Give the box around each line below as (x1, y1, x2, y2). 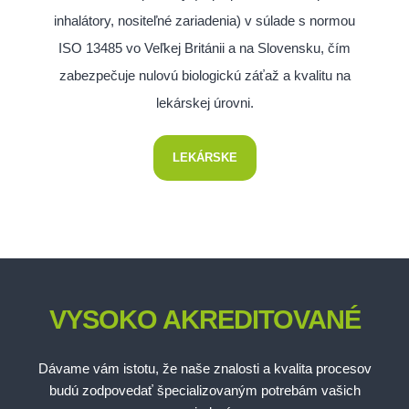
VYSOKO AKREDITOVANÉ (48, 305, 361, 335)
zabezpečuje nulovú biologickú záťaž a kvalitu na (58, 68, 351, 84)
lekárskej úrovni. (155, 95, 254, 111)
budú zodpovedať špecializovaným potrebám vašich (48, 382, 361, 398)
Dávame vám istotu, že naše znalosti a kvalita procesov (37, 360, 372, 376)
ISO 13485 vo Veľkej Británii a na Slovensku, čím (58, 40, 351, 57)
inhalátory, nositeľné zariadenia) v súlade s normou (54, 13, 355, 29)
